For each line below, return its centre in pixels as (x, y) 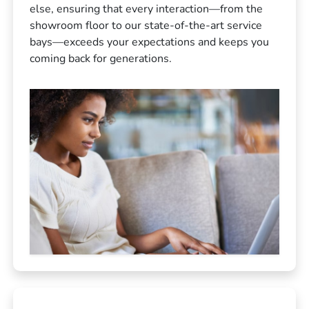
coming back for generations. (101, 59)
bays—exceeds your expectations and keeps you (150, 42)
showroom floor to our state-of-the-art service (146, 26)
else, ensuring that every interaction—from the (147, 9)
